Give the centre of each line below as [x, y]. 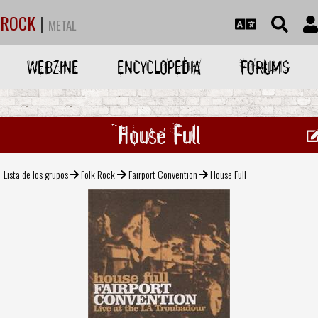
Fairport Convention [163, 174]
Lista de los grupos [36, 174]
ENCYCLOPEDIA [159, 67]
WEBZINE [53, 67]
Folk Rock [98, 174]
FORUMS [265, 67]
